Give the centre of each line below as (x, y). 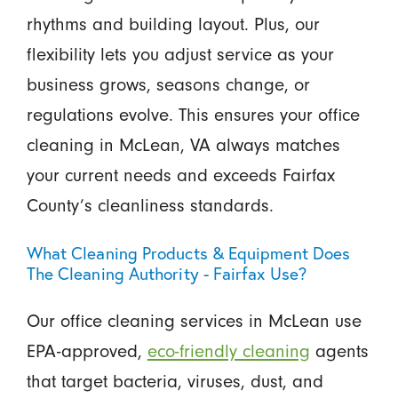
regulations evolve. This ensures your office (193, 114)
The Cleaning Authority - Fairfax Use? (166, 273)
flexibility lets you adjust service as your (180, 54)
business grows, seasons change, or (168, 84)
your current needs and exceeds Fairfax (180, 175)
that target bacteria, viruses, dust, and (175, 381)
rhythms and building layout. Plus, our (173, 24)
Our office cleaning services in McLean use (194, 320)
